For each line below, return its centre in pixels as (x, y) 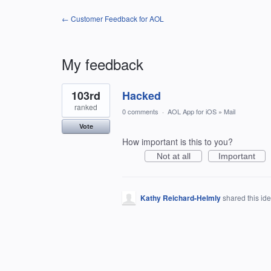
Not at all (173, 156)
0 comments (140, 111)
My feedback (103, 64)
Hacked (142, 96)
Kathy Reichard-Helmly (181, 198)
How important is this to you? (178, 142)
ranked (86, 107)
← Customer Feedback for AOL (113, 18)
